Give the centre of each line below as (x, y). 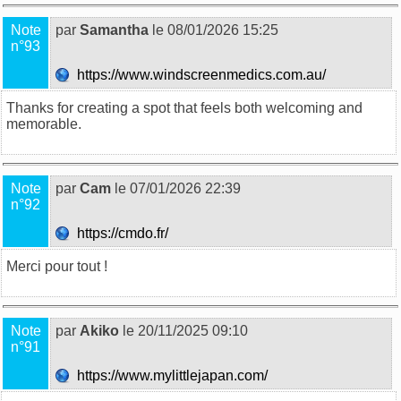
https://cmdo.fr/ (121, 233)
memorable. (44, 124)
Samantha (114, 30)
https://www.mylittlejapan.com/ (171, 375)
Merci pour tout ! (57, 266)
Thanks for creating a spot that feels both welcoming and (184, 107)
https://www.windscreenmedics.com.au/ (200, 74)
